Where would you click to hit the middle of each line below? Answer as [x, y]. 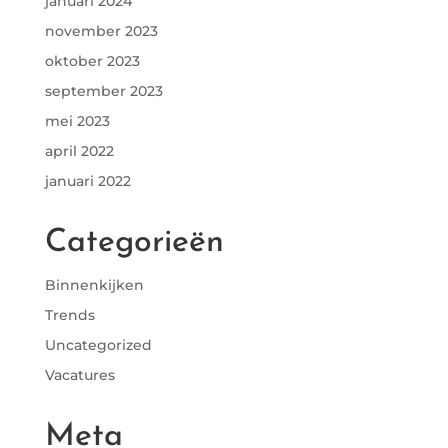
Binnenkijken [94, 285]
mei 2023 [77, 121]
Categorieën [134, 243]
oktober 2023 [92, 61]
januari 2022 [87, 181]
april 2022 [79, 151]
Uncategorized [98, 345]
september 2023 [103, 91]
